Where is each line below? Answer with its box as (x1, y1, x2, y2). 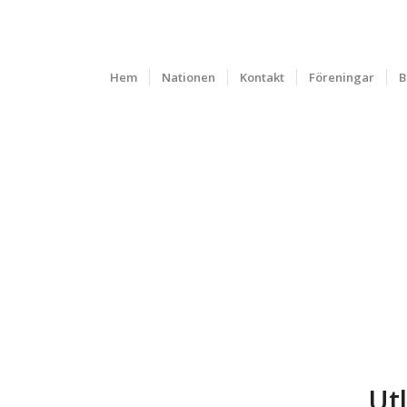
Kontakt (240, 69, 284, 85)
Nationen (162, 69, 215, 85)
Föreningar (309, 69, 374, 85)
